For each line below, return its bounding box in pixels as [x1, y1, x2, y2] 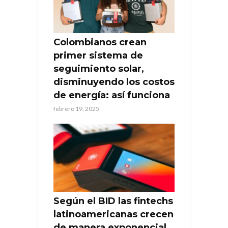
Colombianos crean [53, 37, 147, 48]
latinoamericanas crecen [53, 209, 174, 220]
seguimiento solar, [53, 63, 144, 75]
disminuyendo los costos [53, 76, 175, 88]
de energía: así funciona [53, 90, 170, 101]
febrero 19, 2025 [53, 105, 99, 113]
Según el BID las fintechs [53, 195, 173, 207]
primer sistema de [53, 50, 143, 62]
